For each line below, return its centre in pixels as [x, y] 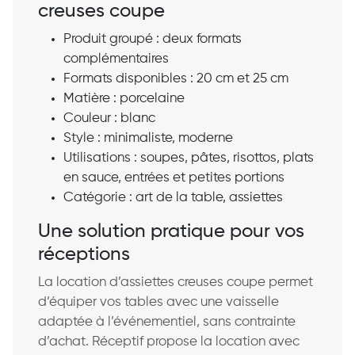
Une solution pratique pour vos [171, 231]
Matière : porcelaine [124, 98]
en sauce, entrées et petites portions [174, 177]
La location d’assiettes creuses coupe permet [176, 282]
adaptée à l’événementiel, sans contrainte [167, 322]
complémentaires [116, 59]
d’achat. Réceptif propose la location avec [169, 342]
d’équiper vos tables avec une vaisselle [158, 302]
